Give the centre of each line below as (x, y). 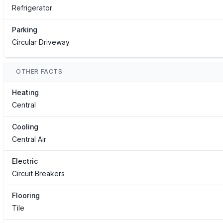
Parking (25, 30)
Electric (25, 161)
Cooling (25, 127)
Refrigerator (32, 8)
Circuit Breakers (38, 174)
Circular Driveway (41, 42)
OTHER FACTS (39, 72)
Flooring (26, 196)
